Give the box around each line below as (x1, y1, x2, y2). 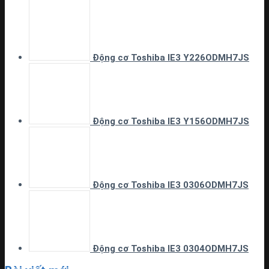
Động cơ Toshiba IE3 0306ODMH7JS (92, 180, 249, 190)
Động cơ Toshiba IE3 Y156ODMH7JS (92, 116, 249, 127)
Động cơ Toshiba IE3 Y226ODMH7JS (92, 52, 249, 63)
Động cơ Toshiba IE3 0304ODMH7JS (92, 243, 249, 254)
